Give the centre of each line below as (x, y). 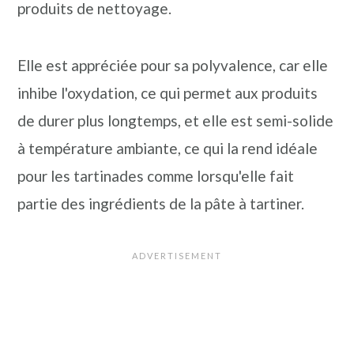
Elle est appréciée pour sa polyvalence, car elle (173, 65)
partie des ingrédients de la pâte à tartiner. (161, 203)
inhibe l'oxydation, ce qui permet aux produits (168, 93)
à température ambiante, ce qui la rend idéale (168, 148)
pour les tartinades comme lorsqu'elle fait (156, 176)
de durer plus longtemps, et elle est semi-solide (176, 121)
